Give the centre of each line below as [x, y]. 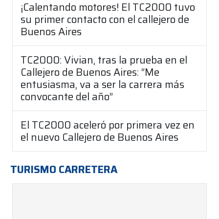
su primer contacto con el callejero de [105, 19]
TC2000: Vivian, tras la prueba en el [104, 60]
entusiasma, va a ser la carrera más [102, 84]
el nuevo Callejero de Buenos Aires [99, 137]
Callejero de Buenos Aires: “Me [90, 72]
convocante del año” [67, 96]
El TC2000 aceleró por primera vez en [108, 125]
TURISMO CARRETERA [64, 169]
